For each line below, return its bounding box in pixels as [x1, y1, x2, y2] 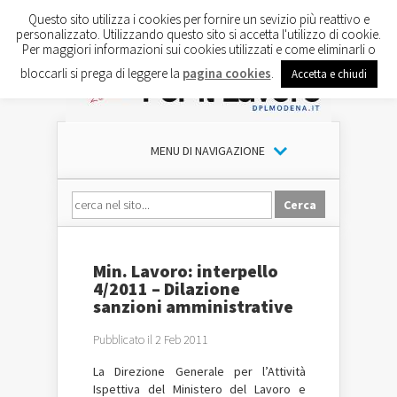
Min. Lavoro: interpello [93, 260, 278, 282]
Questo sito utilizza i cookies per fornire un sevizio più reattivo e [27, 10, 370, 27]
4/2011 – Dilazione [93, 277, 240, 300]
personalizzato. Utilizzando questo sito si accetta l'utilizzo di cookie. [16, 25, 381, 43]
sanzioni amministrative [93, 295, 293, 317]
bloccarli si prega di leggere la [19, 64, 183, 82]
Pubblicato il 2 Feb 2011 [93, 331, 208, 347]
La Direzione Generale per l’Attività [93, 363, 306, 379]
